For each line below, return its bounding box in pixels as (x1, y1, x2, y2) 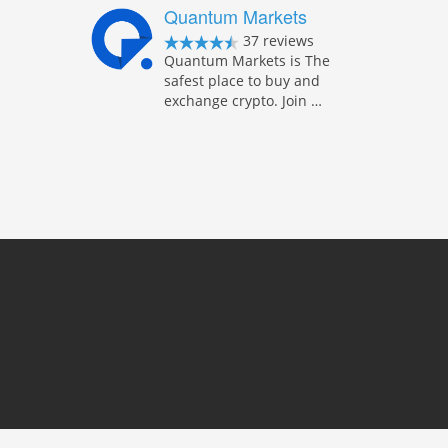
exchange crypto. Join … (164, 91, 323, 110)
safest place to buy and (164, 71, 321, 90)
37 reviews (239, 31, 315, 50)
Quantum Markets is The (164, 51, 331, 70)
